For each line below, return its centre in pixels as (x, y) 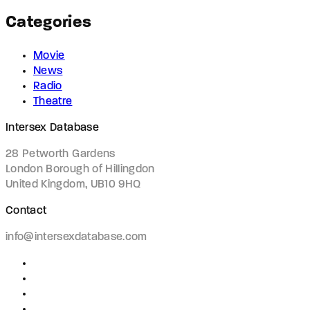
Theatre (53, 102)
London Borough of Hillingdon (80, 170)
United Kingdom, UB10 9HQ (73, 185)
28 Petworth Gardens (61, 155)
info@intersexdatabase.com (76, 238)
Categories (49, 23)
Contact (26, 211)
